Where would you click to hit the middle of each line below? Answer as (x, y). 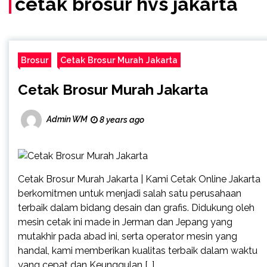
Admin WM (67, 119)
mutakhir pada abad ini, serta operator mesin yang (128, 236)
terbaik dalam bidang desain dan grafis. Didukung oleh (136, 207)
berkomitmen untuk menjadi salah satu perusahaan (130, 193)
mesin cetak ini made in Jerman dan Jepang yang (125, 222)
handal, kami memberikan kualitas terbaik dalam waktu (138, 250)
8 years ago (121, 120)
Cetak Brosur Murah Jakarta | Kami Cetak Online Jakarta (139, 179)
